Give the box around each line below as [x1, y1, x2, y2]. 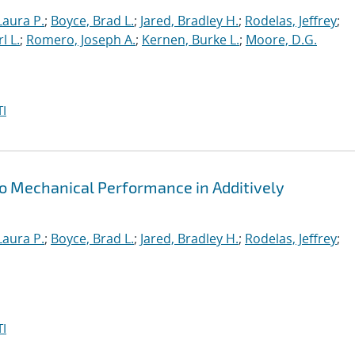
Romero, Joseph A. [26, 31, 136, 48]
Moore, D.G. [246, 31, 317, 48]
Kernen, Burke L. [142, 31, 239, 48]
